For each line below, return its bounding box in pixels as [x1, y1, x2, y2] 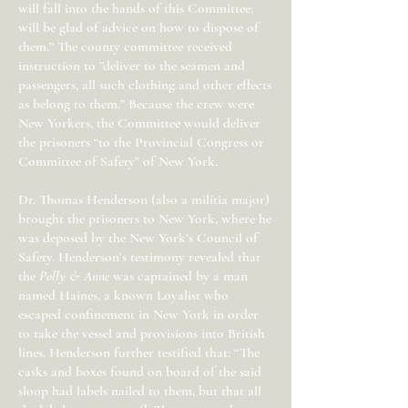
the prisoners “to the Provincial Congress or [18, 134, 264, 150]
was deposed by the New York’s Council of [18, 229, 258, 246]
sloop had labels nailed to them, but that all [18, 382, 261, 399]
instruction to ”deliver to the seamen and [18, 57, 245, 74]
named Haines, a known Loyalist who [18, 287, 229, 303]
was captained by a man [109, 268, 248, 284]
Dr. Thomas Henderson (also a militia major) [18, 191, 270, 208]
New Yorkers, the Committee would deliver [18, 115, 260, 131]
